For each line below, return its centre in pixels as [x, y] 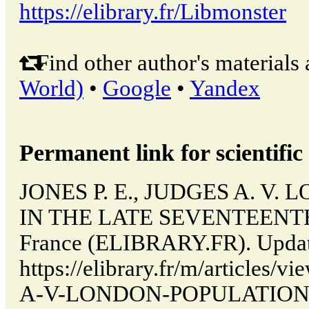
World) [51, 89]
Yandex [225, 89]
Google [137, 89]
